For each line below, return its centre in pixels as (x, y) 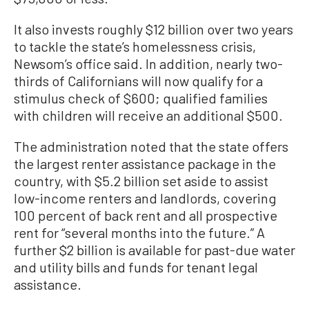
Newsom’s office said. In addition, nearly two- (148, 63)
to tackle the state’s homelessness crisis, (135, 46)
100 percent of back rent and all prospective (146, 215)
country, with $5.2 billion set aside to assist (141, 180)
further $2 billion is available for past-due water (154, 249)
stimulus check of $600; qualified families (141, 98)
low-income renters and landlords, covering (145, 198)
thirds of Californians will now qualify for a (138, 80)
